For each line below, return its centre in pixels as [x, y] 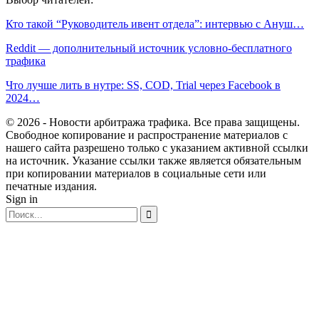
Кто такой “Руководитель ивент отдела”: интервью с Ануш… [155, 24]
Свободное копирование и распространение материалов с [147, 135]
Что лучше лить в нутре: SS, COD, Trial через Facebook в [143, 85]
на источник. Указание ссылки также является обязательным [153, 161]
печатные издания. [51, 186]
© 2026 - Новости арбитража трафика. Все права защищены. [153, 122]
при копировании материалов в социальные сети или [136, 173]
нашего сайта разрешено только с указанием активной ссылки [157, 148]
